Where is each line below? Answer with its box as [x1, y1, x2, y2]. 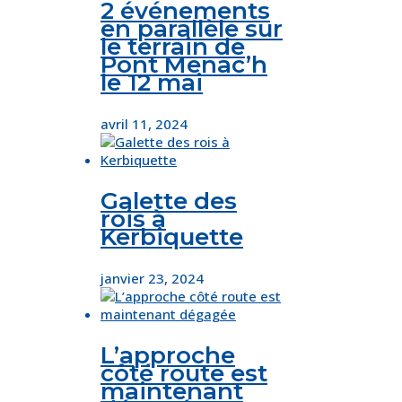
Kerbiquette [100, 223, 243, 252]
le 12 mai [100, 68, 203, 98]
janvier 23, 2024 [100, 269, 204, 288]
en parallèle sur [100, 14, 283, 44]
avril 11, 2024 [100, 115, 188, 134]
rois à [100, 205, 166, 234]
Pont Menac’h [100, 50, 267, 80]
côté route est [100, 359, 267, 389]
